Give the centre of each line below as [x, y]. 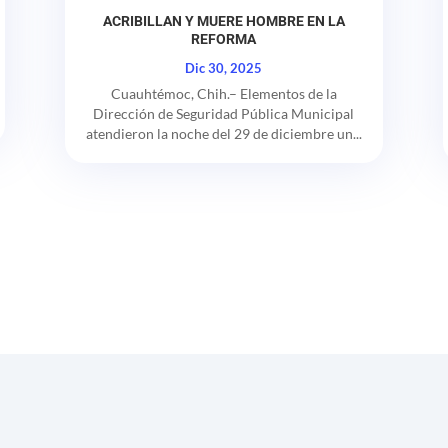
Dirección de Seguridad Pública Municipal [224, 113]
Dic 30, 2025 [224, 67]
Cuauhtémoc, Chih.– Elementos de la [223, 93]
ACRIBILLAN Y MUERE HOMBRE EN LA [223, 20]
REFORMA [224, 38]
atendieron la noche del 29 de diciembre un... [223, 133]
